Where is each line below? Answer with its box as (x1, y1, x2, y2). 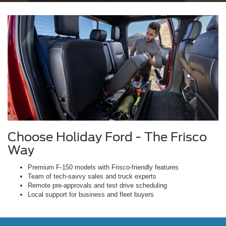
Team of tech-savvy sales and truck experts (28, 173, 156, 181)
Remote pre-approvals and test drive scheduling (28, 182, 167, 190)
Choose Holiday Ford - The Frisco (8, 130, 207, 145)
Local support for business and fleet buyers (28, 191, 154, 199)
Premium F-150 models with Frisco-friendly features (28, 163, 179, 172)
